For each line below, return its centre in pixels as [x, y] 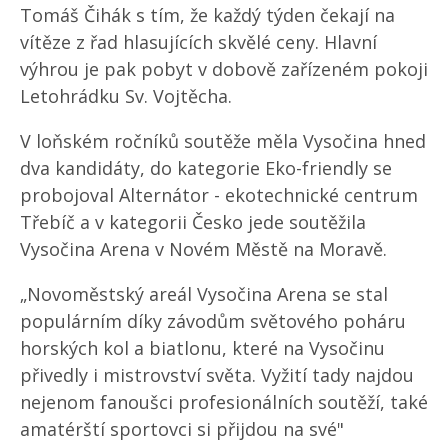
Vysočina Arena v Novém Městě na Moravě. [203, 249]
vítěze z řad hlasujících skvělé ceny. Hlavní [198, 42]
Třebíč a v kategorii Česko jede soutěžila [193, 222]
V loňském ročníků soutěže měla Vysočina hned [223, 141]
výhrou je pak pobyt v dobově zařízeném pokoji [224, 69]
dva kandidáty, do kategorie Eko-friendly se [206, 168]
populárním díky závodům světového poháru [213, 321]
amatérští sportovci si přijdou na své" [182, 429]
